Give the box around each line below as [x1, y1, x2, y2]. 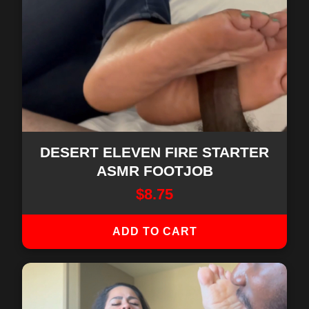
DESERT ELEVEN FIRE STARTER [40, 144, 269, 160]
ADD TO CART [112, 226, 197, 237]
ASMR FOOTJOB [96, 163, 213, 179]
